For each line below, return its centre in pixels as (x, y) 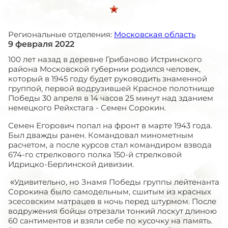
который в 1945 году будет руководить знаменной (108, 79)
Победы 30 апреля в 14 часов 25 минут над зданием (111, 98)
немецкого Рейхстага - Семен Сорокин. (87, 108)
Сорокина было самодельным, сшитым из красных (110, 192)
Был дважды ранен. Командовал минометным (101, 135)
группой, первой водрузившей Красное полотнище (111, 88)
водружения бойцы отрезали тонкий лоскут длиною (112, 211)
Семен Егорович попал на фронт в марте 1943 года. (110, 125)
